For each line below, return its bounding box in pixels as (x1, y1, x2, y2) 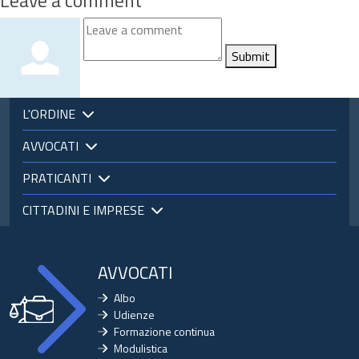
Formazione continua (113, 323, 215, 340)
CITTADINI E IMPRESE (22, 200, 144, 220)
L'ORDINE (22, 104, 75, 123)
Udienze (113, 306, 155, 323)
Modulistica (113, 340, 167, 357)
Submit (232, 46, 270, 66)
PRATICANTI (22, 168, 91, 188)
